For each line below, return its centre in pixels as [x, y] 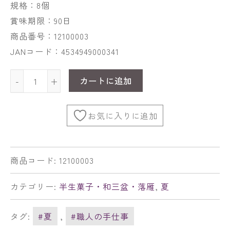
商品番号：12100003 [50, 36]
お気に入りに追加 [123, 115]
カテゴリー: [35, 186]
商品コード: [35, 160]
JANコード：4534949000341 [65, 51]
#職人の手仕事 [100, 216]
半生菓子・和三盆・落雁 [107, 186]
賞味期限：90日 [41, 21]
